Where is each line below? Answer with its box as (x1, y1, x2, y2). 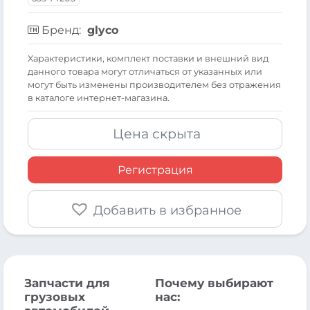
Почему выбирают (155, 275, 273, 290)
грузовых (24, 289, 85, 304)
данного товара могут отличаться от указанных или (28, 66, 262, 77)
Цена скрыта (113, 125, 201, 142)
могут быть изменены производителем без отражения (28, 79, 281, 90)
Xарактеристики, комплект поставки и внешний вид (28, 53, 268, 64)
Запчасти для (24, 275, 110, 290)
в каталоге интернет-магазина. (28, 92, 170, 103)
